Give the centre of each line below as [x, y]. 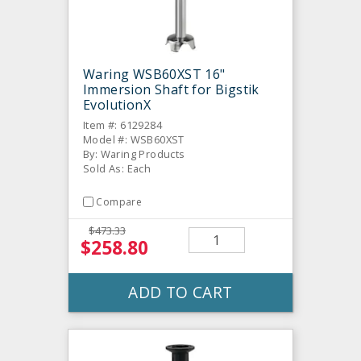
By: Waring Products [134, 154]
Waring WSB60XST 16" [154, 74]
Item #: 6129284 [122, 124]
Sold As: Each [117, 168]
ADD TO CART [180, 292]
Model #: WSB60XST [134, 139]
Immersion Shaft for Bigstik [171, 89]
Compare [119, 201]
